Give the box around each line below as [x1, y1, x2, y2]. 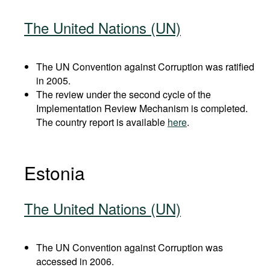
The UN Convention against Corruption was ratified [36, 60, 254, 74]
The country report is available [36, 115, 168, 129]
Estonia [24, 160, 85, 186]
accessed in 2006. [36, 254, 114, 268]
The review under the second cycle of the [36, 87, 211, 101]
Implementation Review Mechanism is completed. [36, 101, 248, 115]
